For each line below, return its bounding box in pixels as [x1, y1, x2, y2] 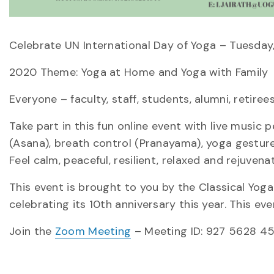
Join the [9, 224, 55, 239]
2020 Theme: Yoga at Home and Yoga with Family [9, 65, 268, 80]
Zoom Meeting [54, 224, 131, 239]
